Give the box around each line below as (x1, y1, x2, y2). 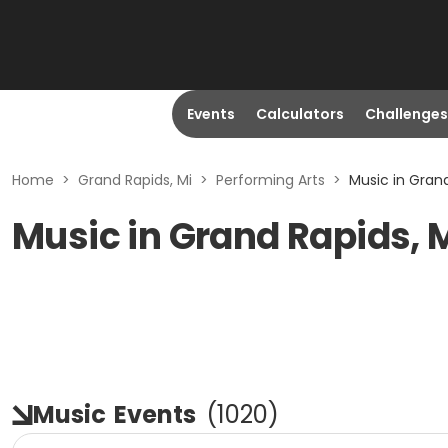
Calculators (255, 104, 344, 124)
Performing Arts (216, 170, 325, 190)
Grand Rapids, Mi (78, 170, 192, 190)
